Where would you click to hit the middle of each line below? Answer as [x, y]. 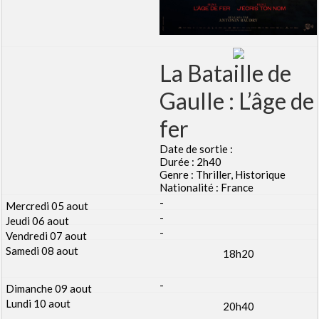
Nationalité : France [206, 187]
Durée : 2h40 [190, 161]
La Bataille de [225, 73]
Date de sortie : [196, 148]
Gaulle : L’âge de [237, 100]
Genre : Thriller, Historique [223, 174]
